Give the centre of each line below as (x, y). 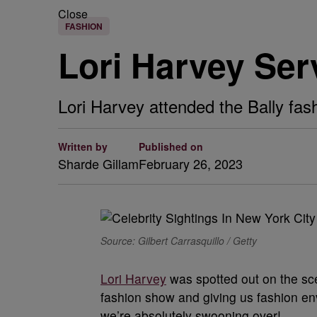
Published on (171, 146)
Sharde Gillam (98, 163)
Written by (83, 146)
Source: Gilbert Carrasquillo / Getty (179, 241)
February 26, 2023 (191, 163)
